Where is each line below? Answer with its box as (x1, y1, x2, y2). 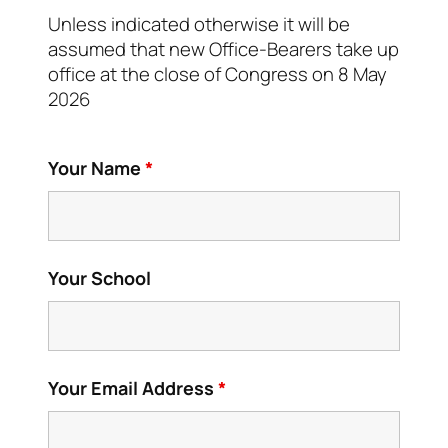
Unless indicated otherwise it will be (48, 11, 350, 38)
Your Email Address (48, 375, 218, 400)
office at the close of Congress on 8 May (48, 61, 387, 88)
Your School (48, 265, 151, 290)
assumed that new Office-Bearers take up (48, 36, 399, 63)
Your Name (48, 155, 145, 180)
